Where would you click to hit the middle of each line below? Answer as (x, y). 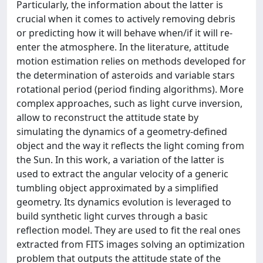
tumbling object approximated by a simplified (117, 188)
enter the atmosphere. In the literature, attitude (123, 47)
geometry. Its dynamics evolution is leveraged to (124, 202)
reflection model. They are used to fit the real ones (129, 230)
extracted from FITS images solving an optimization (131, 244)
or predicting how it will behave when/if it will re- (124, 33)
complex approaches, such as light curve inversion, (129, 103)
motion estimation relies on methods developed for (131, 61)
